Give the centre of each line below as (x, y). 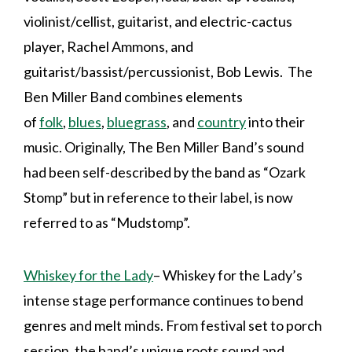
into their (275, 121)
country (222, 121)
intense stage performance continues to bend (163, 300)
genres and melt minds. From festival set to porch (173, 325)
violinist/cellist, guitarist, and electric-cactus (158, 21)
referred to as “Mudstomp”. (107, 222)
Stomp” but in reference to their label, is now (158, 197)
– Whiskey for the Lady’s (228, 275)
